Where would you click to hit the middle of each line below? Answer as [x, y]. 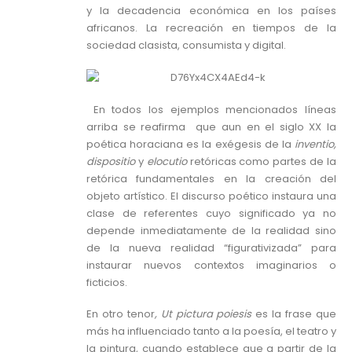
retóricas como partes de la [262, 161]
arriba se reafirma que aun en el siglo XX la [211, 126]
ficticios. [107, 282]
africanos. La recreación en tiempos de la [211, 28]
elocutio [167, 161]
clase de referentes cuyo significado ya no [211, 213]
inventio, [315, 144]
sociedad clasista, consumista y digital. [186, 46]
